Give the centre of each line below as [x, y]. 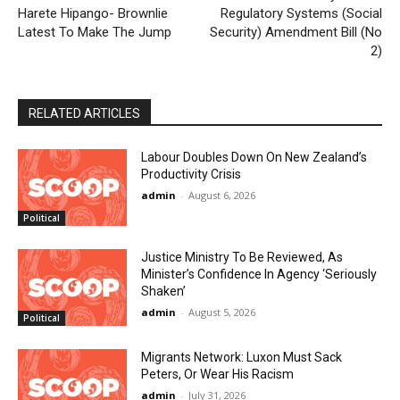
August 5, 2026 [222, 312]
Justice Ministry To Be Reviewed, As [242, 258]
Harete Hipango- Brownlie [93, 14]
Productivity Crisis [192, 175]
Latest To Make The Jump [95, 33]
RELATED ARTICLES [84, 114]
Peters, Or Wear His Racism [218, 374]
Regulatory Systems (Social [301, 14]
